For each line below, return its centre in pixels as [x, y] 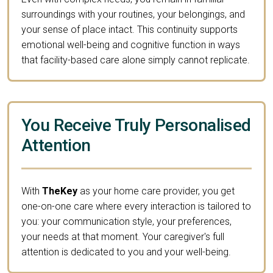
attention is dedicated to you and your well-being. [126, 252]
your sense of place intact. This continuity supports [129, 29]
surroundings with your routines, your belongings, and [133, 14]
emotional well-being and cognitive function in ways [131, 44]
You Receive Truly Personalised [136, 125]
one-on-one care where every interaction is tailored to [136, 206]
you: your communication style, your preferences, [126, 221]
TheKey [60, 191]
